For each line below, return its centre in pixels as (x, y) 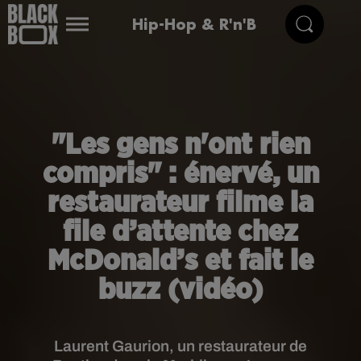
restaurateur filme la (180, 203)
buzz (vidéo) (180, 290)
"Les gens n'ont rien (180, 145)
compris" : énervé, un (180, 174)
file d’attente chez (180, 232)
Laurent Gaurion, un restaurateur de (180, 346)
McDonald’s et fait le (180, 261)
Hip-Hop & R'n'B (194, 24)
